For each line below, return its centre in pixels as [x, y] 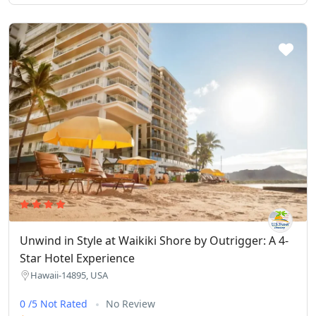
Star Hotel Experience [77, 259]
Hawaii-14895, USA [69, 275]
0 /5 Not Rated [55, 304]
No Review [130, 304]
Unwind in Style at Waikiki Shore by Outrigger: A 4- [154, 241]
